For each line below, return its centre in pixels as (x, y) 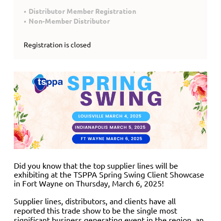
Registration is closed (57, 44)
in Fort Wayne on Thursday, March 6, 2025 (88, 183)
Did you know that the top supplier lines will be (96, 165)
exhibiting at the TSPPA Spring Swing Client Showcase (109, 174)
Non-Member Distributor (69, 21)
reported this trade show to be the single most (95, 210)
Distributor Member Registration (82, 11)
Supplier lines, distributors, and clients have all (95, 201)
